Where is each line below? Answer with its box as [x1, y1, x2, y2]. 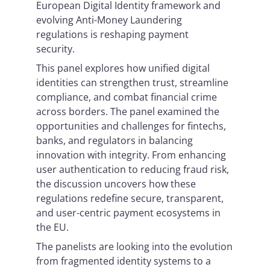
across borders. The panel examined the [36, 105, 219, 118]
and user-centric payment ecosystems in [36, 206, 221, 219]
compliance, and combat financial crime [36, 90, 217, 104]
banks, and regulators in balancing [36, 134, 193, 147]
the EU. [36, 221, 74, 234]
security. [36, 42, 80, 55]
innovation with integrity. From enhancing [36, 148, 226, 162]
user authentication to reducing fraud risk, [36, 163, 229, 176]
